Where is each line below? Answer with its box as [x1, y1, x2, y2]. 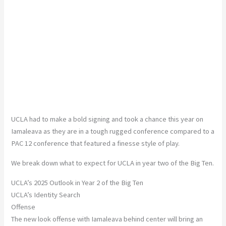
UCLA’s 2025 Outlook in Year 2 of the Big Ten [11, 178, 144, 187]
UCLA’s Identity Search [11, 190, 81, 199]
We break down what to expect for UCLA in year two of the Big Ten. [11, 158, 214, 167]
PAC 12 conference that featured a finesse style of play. [11, 139, 180, 148]
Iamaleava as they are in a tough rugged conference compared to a [11, 127, 215, 136]
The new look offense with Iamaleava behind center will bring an [11, 214, 203, 223]
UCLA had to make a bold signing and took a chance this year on [11, 115, 204, 124]
